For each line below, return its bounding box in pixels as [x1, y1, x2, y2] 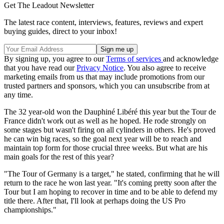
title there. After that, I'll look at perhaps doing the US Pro [4, 196, 185, 205]
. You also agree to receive [123, 63, 206, 72]
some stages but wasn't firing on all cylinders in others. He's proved [4, 125, 215, 134]
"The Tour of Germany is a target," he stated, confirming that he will [4, 169, 219, 178]
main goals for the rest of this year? [4, 152, 114, 161]
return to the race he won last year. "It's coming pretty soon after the [4, 178, 216, 187]
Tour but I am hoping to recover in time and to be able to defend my [4, 187, 217, 196]
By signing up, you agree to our [4, 54, 106, 63]
